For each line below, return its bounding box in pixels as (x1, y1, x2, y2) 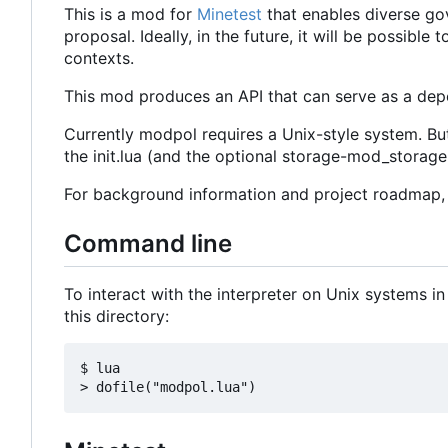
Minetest (197, 3, 262, 24)
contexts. (64, 47, 134, 68)
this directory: (64, 305, 169, 326)
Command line (64, 228, 232, 258)
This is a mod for (64, 3, 197, 24)
